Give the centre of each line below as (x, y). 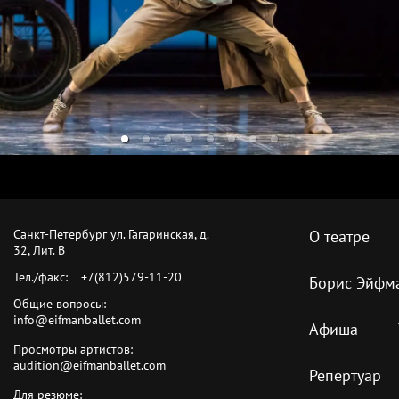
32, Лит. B (40, 250)
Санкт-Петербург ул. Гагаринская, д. (111, 234)
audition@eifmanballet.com (90, 365)
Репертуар (345, 375)
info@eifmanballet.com (77, 319)
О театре (339, 236)
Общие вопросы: (60, 303)
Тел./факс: (41, 277)
